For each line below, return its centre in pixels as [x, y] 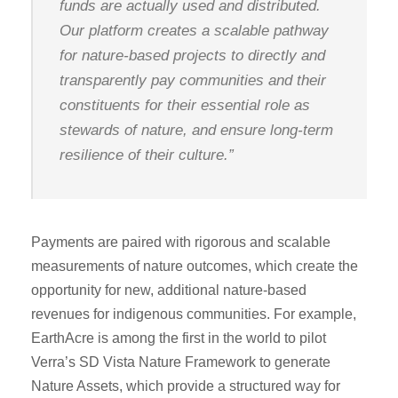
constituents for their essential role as [185, 105]
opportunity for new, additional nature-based [169, 290]
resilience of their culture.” [147, 155]
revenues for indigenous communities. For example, [194, 314]
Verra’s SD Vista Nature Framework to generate [181, 362]
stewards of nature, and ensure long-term [196, 130]
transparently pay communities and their [193, 80]
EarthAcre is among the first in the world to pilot [179, 338]
